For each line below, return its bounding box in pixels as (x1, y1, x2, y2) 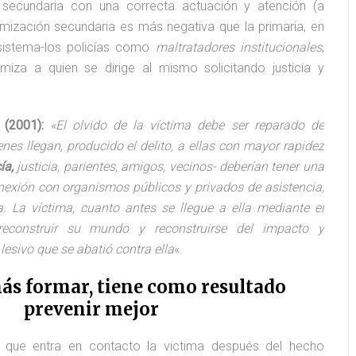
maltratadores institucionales (155, 40, 322, 55)
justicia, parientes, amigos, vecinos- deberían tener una (13, 159, 324, 174)
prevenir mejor (23, 298, 159, 320)
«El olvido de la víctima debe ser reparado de (49, 118, 324, 133)
